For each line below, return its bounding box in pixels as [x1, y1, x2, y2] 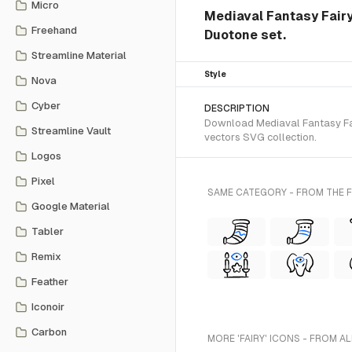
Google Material [31, 200, 110, 212]
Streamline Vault [31, 125, 111, 137]
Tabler [31, 225, 64, 237]
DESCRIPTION [204, 103, 269, 114]
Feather [31, 276, 68, 288]
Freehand [31, 24, 77, 36]
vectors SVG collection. [204, 131, 317, 143]
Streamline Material [31, 49, 126, 61]
